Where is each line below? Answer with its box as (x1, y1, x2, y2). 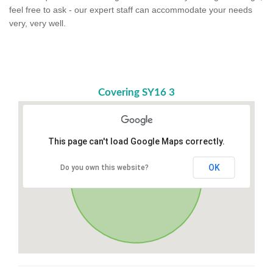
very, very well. (9, 18, 66, 28)
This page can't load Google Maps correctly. (48, 136, 225, 146)
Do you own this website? (60, 163, 149, 172)
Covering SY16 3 (98, 87, 175, 97)
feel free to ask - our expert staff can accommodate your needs (9, 4, 252, 15)
